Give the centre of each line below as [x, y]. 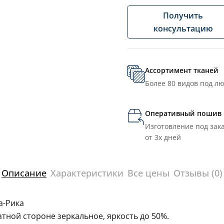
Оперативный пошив [183, 113]
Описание [24, 173]
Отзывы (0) [198, 173]
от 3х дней [163, 137]
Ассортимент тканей [182, 70]
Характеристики [87, 173]
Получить [183, 16]
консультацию [183, 29]
